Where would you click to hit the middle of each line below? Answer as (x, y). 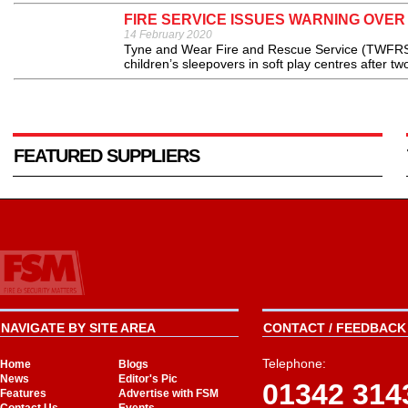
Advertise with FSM (168, 393)
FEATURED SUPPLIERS (107, 156)
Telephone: (294, 363)
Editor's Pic (148, 379)
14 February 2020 (168, 35)
